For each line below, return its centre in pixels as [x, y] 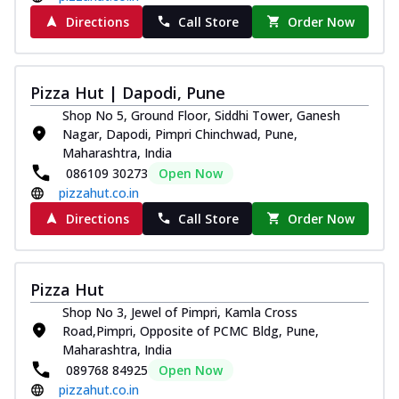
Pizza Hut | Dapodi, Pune [128, 92]
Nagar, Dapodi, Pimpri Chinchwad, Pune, [180, 134]
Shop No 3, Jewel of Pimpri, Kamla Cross [180, 312]
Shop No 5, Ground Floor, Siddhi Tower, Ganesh [201, 115]
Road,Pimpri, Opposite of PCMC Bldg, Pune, [191, 330]
